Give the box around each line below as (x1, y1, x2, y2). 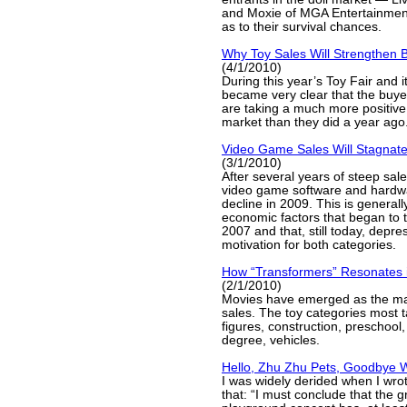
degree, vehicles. (222, 333, 320, 347)
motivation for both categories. (222, 238, 396, 252)
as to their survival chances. (222, 20, 382, 34)
